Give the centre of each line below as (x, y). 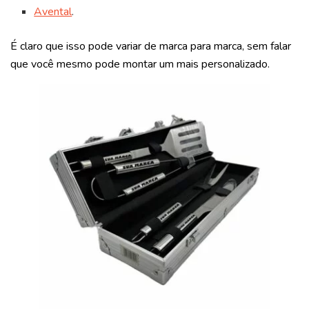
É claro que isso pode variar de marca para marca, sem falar (151, 46)
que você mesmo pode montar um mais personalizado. (140, 64)
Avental (53, 11)
